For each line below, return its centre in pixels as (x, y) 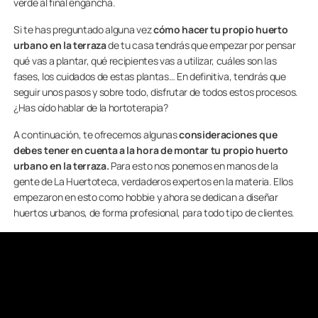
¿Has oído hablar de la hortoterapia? (91, 108)
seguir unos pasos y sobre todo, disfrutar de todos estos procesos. (156, 92)
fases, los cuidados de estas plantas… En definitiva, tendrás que (150, 76)
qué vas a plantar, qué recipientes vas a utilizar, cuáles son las (145, 61)
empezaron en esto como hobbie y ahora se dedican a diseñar (146, 197)
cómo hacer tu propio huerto (220, 29)
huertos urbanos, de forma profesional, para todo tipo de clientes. (154, 213)
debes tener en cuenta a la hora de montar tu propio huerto (151, 150)
